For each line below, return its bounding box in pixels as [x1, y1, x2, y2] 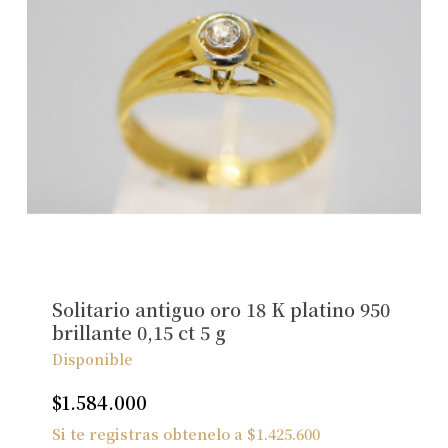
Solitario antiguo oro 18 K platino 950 [51, 296, 390, 323]
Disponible [51, 349, 132, 370]
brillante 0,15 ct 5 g [51, 319, 226, 346]
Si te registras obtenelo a [51, 423, 247, 445]
